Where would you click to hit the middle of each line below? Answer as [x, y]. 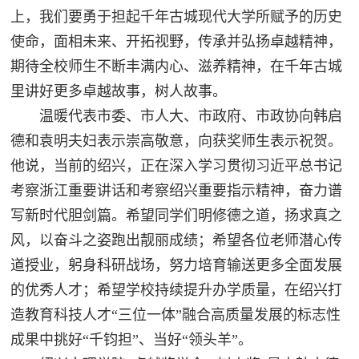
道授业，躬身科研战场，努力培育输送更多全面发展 [177, 266]
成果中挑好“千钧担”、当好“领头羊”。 [132, 340]
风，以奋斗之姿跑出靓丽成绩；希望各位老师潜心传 [177, 241]
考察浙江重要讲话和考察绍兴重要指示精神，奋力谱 [177, 191]
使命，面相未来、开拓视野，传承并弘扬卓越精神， [177, 42]
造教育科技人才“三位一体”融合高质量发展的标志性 [176, 315]
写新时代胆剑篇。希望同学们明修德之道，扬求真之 [177, 216]
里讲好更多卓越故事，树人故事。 [119, 92]
